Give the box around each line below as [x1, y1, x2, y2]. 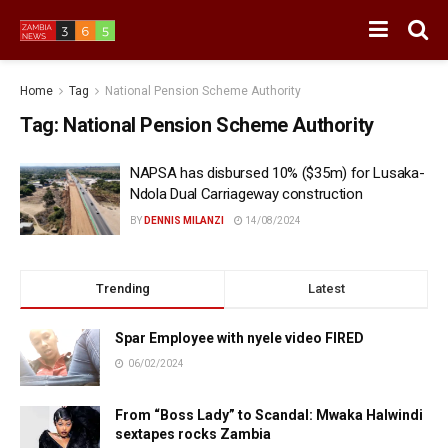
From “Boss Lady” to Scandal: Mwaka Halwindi [115, 406, 423, 423]
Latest [307, 280, 345, 296]
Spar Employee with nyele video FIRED [115, 329, 364, 346]
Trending [95, 280, 150, 296]
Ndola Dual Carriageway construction [130, 185, 363, 203]
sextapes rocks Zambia [115, 425, 271, 442]
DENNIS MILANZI [144, 215, 224, 226]
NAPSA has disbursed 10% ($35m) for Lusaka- [130, 164, 425, 182]
